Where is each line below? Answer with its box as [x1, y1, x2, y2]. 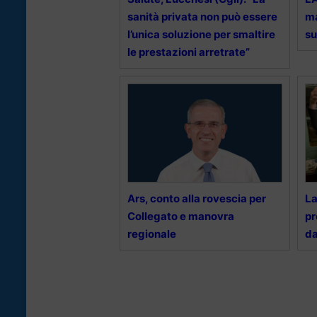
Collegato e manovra [127, 209, 234, 223]
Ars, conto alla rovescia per [127, 191, 266, 205]
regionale [127, 226, 176, 241]
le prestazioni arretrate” [127, 45, 250, 59]
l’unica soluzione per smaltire [127, 27, 275, 41]
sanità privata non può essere [127, 9, 277, 23]
